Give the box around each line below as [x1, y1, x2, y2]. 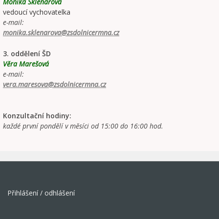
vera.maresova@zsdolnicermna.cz [3, 80, 106, 89]
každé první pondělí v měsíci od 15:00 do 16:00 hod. [3, 121, 163, 131]
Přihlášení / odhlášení [7, 188, 75, 198]
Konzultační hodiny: [3, 111, 71, 121]
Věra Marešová [3, 59, 49, 69]
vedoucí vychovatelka [3, 7, 70, 17]
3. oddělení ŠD [3, 49, 51, 59]
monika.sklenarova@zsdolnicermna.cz [3, 28, 119, 38]
